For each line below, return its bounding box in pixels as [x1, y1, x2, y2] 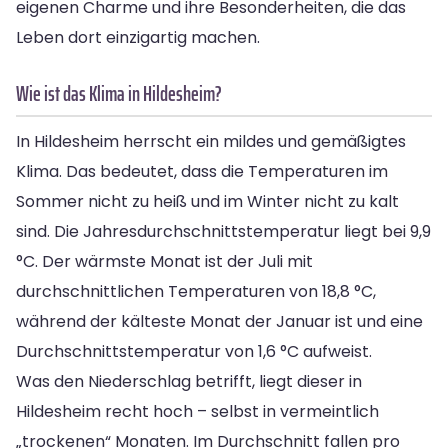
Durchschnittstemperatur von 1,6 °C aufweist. [16, 339, 372, 363]
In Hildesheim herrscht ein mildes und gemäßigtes [16, 129, 406, 153]
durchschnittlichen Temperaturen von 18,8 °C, [16, 279, 376, 303]
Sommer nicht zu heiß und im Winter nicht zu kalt [16, 189, 399, 213]
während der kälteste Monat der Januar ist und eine [16, 309, 423, 333]
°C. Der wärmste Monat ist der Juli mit [16, 249, 313, 273]
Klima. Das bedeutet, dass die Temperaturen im [16, 159, 388, 183]
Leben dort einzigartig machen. [16, 25, 260, 49]
